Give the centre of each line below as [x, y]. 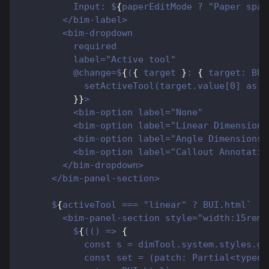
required [68, 47]
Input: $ [68, 7]
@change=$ [71, 73]
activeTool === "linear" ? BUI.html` [157, 205]
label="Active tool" [98, 60]
